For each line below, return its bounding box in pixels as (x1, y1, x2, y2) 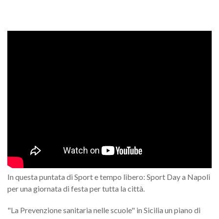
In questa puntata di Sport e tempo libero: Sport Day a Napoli (7, 172, 210, 181)
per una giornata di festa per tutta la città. (7, 184, 145, 193)
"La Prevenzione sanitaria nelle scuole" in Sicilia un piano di (7, 205, 200, 215)
